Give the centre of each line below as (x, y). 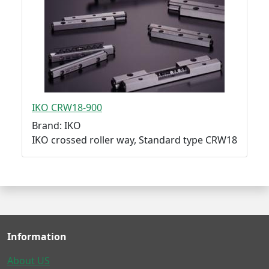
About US (29, 260)
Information (37, 236)
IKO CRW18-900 (67, 107)
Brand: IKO (56, 125)
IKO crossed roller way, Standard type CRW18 (134, 140)
